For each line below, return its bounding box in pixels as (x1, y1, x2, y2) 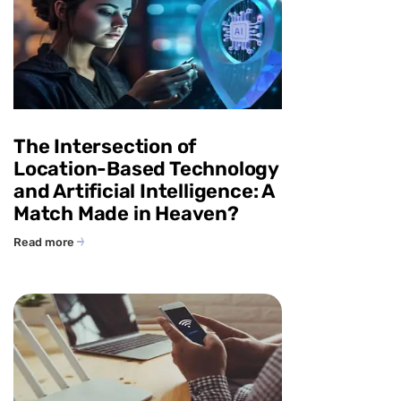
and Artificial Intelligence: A (13, 179, 275, 204)
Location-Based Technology (13, 157, 278, 182)
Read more (13, 235, 77, 250)
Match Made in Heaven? (13, 201, 239, 226)
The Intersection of (13, 134, 197, 159)
